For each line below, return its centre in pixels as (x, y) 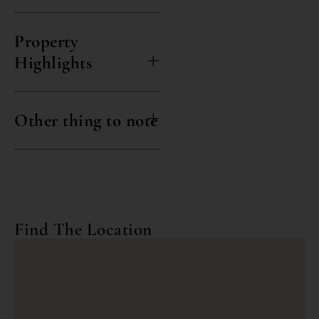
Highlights (53, 62)
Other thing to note (86, 120)
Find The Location (83, 229)
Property (46, 41)
